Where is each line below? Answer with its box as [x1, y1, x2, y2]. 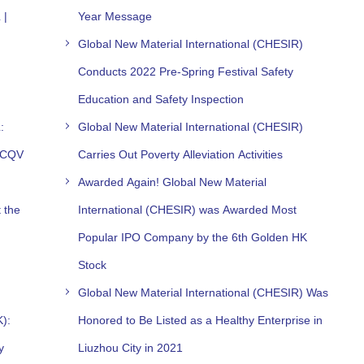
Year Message [78, 9, 153, 23]
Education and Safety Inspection [78, 92, 245, 106]
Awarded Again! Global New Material [78, 175, 267, 188]
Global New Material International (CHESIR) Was [78, 285, 329, 299]
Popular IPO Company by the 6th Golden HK [78, 230, 308, 244]
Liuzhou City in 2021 [78, 340, 184, 354]
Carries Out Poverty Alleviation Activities [78, 147, 284, 161]
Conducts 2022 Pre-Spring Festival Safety [78, 64, 294, 78]
